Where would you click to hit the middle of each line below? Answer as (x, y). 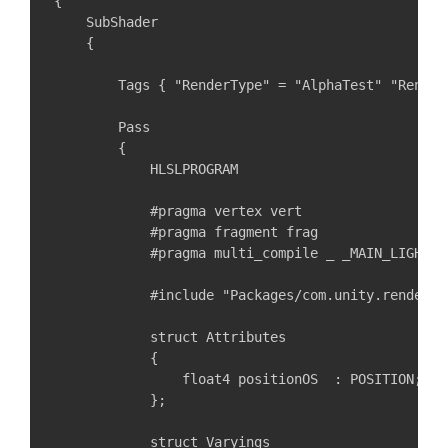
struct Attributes (170, 337)
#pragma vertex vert (178, 211)
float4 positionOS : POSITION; (238, 379)
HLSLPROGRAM (146, 169)
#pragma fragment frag (186, 232)
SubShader (106, 22)
